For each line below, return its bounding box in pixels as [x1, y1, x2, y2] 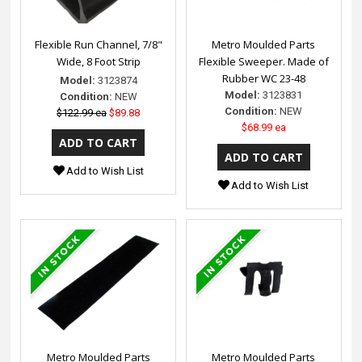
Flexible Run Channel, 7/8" [34, 36, 162, 52]
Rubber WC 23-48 [221, 70, 305, 86]
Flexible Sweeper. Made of [198, 53, 329, 69]
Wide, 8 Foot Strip [56, 53, 141, 69]
